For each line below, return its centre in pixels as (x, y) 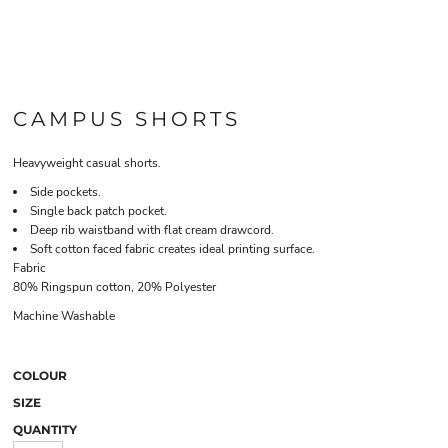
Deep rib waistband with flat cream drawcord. (152, 230)
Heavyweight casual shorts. (87, 163)
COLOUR (40, 375)
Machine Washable (64, 316)
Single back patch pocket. (98, 211)
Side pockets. (65, 192)
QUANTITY (45, 429)
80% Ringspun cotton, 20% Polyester (114, 287)
